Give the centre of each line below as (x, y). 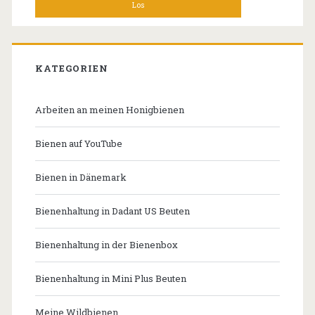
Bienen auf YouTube (78, 144)
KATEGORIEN (72, 69)
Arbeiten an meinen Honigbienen (109, 110)
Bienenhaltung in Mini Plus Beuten (110, 279)
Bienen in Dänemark (81, 178)
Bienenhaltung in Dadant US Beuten (112, 211)
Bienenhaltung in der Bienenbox (106, 245)
